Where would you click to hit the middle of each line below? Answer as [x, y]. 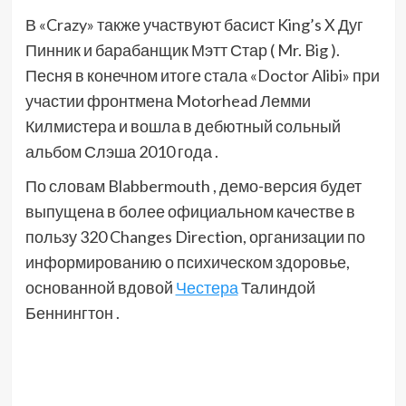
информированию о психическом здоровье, [187, 262]
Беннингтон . [72, 313]
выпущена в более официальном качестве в [190, 212]
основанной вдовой [100, 288]
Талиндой [276, 288]
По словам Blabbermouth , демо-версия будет [193, 186]
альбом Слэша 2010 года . [121, 152]
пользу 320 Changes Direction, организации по [195, 237]
